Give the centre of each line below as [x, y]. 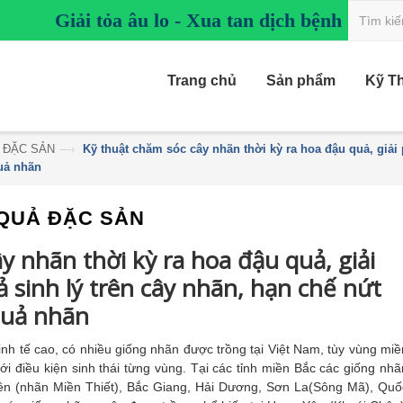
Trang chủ [202, 81]
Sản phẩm [301, 81]
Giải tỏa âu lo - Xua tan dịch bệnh [198, 20]
